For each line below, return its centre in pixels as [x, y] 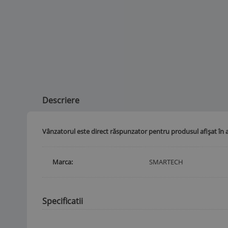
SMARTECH [166, 162]
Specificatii [63, 201]
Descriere [61, 100]
